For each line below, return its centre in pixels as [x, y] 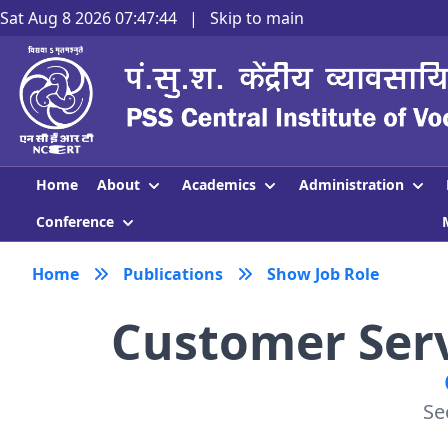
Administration [353, 184]
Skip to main [257, 18]
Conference [77, 221]
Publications [173, 273]
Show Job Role [323, 273]
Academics [221, 184]
